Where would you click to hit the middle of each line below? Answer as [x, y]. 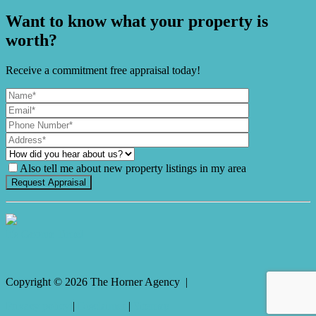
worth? [31, 40]
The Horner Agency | [139, 281]
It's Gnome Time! [44, 233]
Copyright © [35, 281]
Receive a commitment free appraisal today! [103, 70]
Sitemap [151, 305]
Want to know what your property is [137, 21]
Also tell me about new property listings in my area [133, 168]
